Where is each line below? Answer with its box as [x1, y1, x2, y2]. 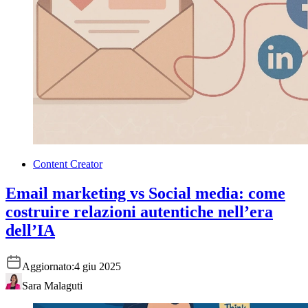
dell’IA [5, 221, 55, 239]
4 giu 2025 [74, 260, 121, 272]
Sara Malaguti [22, 279, 82, 291]
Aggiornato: [22, 260, 74, 272]
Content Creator [33, 157, 102, 170]
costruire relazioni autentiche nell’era [5, 202, 273, 221]
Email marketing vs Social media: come [5, 184, 285, 202]
